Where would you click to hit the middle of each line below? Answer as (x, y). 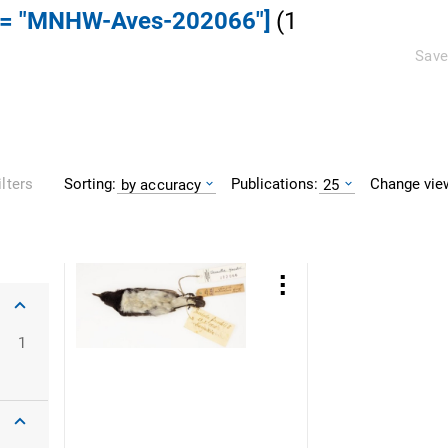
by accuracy (161, 184)
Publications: (275, 183)
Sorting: (90, 183)
